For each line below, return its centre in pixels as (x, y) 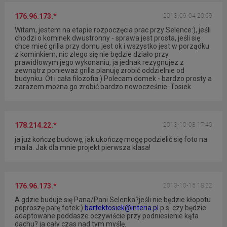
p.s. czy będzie (182, 207)
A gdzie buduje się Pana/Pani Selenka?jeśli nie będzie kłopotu (112, 199)
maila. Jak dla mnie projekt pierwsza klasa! (82, 147)
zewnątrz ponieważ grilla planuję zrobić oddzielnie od (99, 71)
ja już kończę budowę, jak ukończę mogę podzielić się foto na (111, 139)
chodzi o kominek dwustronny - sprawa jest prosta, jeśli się (107, 38)
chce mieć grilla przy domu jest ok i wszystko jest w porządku (112, 46)
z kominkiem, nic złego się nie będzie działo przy (91, 54)
